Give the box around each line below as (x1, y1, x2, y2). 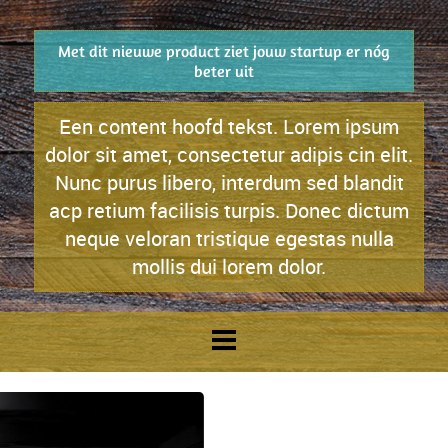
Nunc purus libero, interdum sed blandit (54, 169, 404, 196)
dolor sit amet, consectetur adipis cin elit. (45, 141, 413, 168)
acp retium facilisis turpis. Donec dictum (49, 197, 409, 224)
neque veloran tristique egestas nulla (64, 225, 394, 252)
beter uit (194, 61, 254, 81)
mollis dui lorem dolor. (132, 253, 326, 280)
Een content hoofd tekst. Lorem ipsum (59, 113, 399, 140)
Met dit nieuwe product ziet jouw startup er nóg (58, 41, 390, 61)
